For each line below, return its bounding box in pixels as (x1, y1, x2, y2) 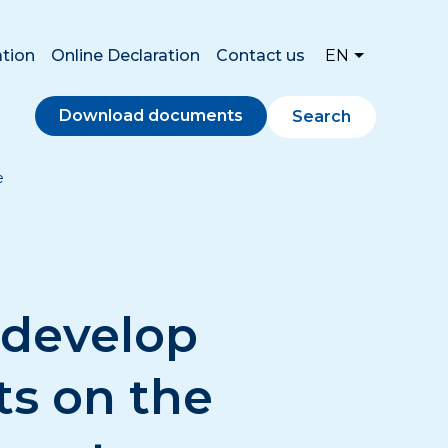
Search (292, 106, 351, 126)
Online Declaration (50, 45, 200, 65)
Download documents (59, 105, 243, 125)
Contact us (215, 45, 305, 65)
